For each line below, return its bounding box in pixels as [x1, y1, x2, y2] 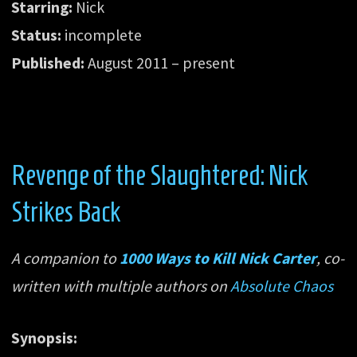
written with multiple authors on [11, 277, 231, 296]
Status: [11, 25, 62, 45]
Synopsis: [11, 328, 78, 347]
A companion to [11, 249, 120, 269]
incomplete [61, 25, 143, 45]
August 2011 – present [84, 53, 236, 73]
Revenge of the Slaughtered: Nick [11, 159, 308, 191]
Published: [11, 53, 85, 73]
